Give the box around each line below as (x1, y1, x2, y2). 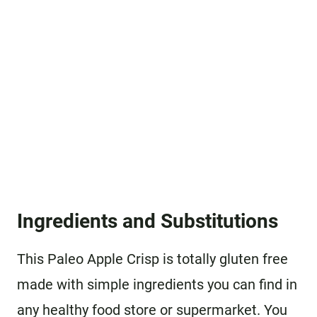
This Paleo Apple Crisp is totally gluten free (17, 250, 288, 267)
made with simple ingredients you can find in (17, 275, 297, 293)
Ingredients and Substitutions (17, 209, 278, 233)
